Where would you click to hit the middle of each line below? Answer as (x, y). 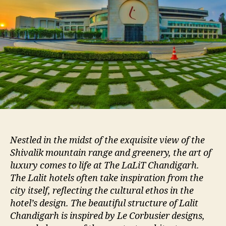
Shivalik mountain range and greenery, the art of (111, 153)
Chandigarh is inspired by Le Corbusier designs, (107, 216)
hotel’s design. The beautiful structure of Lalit (104, 204)
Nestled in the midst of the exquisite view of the (107, 141)
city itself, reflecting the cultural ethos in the (102, 191)
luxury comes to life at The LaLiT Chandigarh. (105, 166)
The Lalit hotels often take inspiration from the (107, 179)
